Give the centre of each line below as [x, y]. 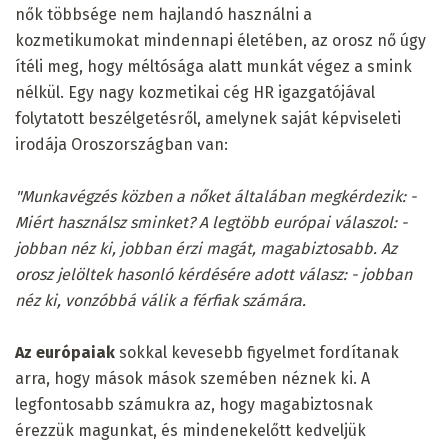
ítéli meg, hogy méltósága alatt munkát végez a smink [213, 66]
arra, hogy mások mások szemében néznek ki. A [192, 378]
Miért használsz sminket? [105, 222]
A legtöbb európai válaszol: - [303, 222]
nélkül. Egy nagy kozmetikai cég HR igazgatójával [195, 92]
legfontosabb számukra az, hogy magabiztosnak [194, 404]
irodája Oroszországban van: [121, 144]
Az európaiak [65, 352]
